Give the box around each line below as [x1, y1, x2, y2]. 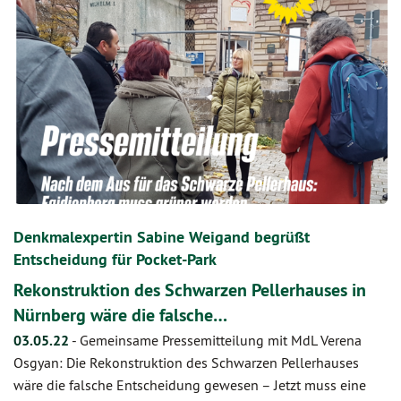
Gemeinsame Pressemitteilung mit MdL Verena [80, 330, 362, 349]
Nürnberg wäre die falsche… [13, 303, 227, 327]
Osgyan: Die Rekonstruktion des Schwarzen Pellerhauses [13, 353, 359, 371]
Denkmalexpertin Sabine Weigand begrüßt [13, 226, 310, 247]
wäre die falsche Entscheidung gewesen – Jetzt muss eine [13, 375, 366, 394]
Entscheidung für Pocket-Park [13, 248, 217, 269]
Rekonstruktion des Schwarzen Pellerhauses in [13, 277, 366, 302]
